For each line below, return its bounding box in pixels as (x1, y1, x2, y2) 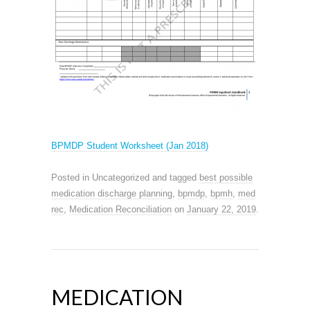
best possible (199, 172, 253, 183)
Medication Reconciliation (69, 203, 172, 215)
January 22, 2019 (187, 203, 256, 215)
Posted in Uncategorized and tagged (51, 172, 199, 183)
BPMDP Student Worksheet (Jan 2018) (51, 140, 208, 151)
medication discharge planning (51, 188, 172, 199)
